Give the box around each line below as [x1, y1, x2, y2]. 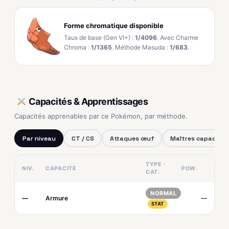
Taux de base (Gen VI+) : [64, 33, 135, 41]
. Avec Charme [157, 33, 198, 41]
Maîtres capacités [170, 134, 228, 143]
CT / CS [71, 134, 94, 143]
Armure [45, 194, 68, 202]
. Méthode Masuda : [112, 43, 170, 51]
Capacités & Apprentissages [29, 96, 148, 107]
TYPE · [146, 161, 165, 168]
